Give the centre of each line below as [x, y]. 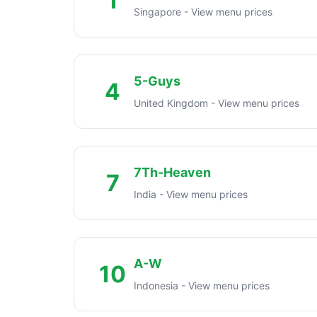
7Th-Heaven [172, 172]
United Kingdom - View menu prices [217, 103]
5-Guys [157, 81]
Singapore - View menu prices [203, 11]
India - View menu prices [191, 194]
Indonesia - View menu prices [202, 285]
